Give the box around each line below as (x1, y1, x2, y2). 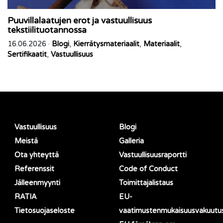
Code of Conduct (119, 164, 178, 173)
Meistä (14, 136, 38, 145)
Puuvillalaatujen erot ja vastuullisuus (7, 15, 152, 26)
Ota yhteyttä (14, 150, 59, 159)
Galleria (119, 136, 144, 145)
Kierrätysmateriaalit (73, 39, 139, 48)
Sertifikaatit (7, 50, 47, 59)
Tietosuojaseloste (14, 206, 75, 215)
